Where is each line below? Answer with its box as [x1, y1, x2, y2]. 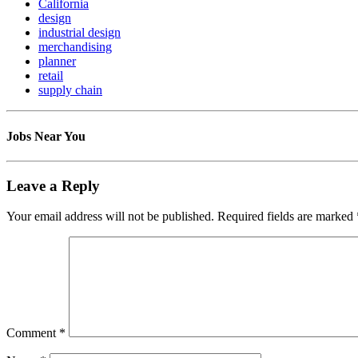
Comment [6, 326, 59, 340]
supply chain [38, 83, 102, 97]
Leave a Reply [6, 177, 100, 194]
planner [38, 54, 76, 69]
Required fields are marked [217, 209, 356, 224]
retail [38, 69, 63, 83]
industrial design [38, 26, 121, 40]
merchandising [38, 40, 112, 54]
